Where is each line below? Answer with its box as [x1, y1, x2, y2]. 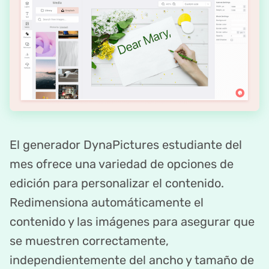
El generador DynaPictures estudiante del [10, 138, 242, 153]
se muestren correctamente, [10, 234, 169, 249]
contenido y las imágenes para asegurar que [10, 214, 255, 229]
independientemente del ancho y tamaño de [10, 253, 254, 268]
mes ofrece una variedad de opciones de [10, 157, 234, 172]
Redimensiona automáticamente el [10, 195, 204, 210]
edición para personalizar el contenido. [10, 176, 224, 191]
